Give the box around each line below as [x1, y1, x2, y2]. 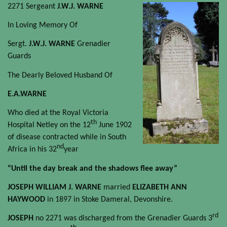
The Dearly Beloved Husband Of [8, 71, 112, 80]
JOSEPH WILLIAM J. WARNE [8, 183, 101, 192]
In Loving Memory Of [8, 21, 78, 29]
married [101, 183, 132, 192]
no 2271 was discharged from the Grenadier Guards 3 [33, 214, 212, 223]
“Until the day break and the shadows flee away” [8, 164, 177, 173]
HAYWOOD [8, 195, 45, 204]
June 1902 [99, 121, 132, 130]
